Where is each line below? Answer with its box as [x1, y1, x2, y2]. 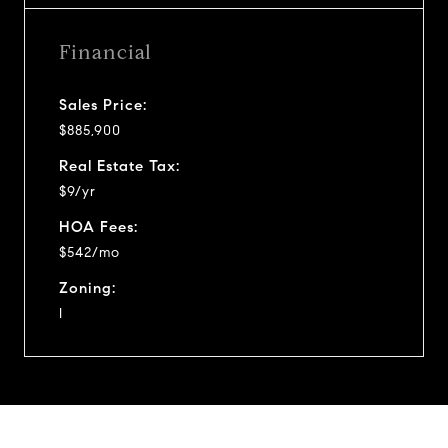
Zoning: [59, 278, 116, 297]
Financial [59, 39, 152, 65]
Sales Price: [59, 95, 147, 114]
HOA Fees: [59, 217, 138, 236]
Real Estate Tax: [59, 156, 180, 175]
